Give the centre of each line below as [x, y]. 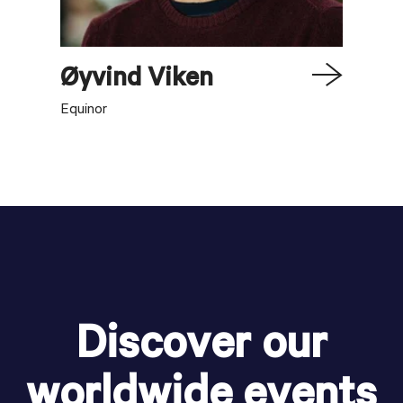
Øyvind [101, 81]
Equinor [84, 110]
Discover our [201, 349]
